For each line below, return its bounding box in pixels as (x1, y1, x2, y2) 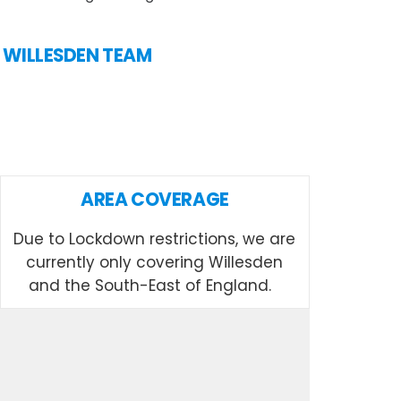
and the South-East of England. (29, 274, 281, 296)
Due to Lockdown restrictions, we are (13, 227, 296, 250)
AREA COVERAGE (81, 186, 229, 212)
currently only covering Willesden (26, 251, 284, 273)
